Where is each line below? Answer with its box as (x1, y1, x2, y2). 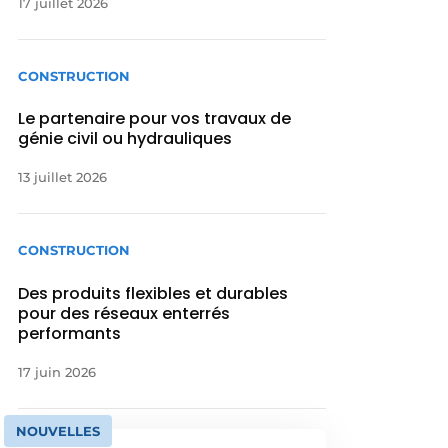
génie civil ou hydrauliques (18, 127, 233, 151)
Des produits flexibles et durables (18, 281, 289, 305)
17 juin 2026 (18, 363, 97, 380)
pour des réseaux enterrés (18, 301, 231, 325)
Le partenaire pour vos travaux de (18, 107, 292, 131)
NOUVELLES (16, 422, 101, 439)
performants (18, 321, 122, 345)
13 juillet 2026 (18, 169, 108, 186)
